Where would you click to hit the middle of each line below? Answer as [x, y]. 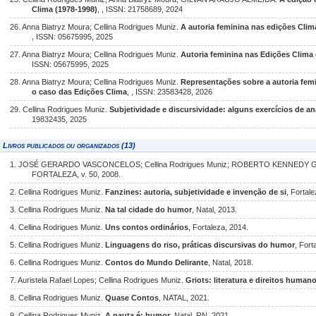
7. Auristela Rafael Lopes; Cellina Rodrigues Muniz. [98, 280]
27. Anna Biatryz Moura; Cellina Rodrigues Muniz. [95, 54]
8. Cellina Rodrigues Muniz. [57, 298]
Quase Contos [132, 298]
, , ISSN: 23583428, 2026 [170, 92]
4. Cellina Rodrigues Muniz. [57, 227]
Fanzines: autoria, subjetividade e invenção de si [196, 192]
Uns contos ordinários [147, 227]
